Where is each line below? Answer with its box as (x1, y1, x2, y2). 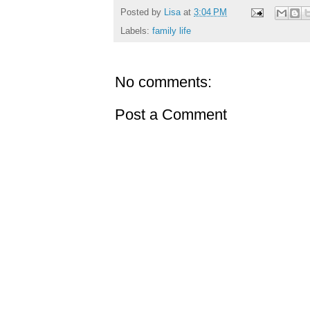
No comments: (115, 73, 212, 91)
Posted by (120, 7, 164, 17)
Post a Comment (115, 105, 227, 123)
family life (152, 26, 191, 36)
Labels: (120, 26, 152, 36)
